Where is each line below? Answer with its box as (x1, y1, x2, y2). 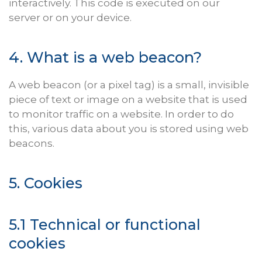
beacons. (9, 137, 54, 150)
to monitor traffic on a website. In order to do (9, 108, 234, 120)
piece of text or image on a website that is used (9, 94, 247, 106)
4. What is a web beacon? (9, 48, 202, 67)
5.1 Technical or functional (9, 216, 201, 234)
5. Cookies (9, 174, 82, 192)
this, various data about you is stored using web (9, 123, 249, 135)
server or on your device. (9, 12, 132, 24)
